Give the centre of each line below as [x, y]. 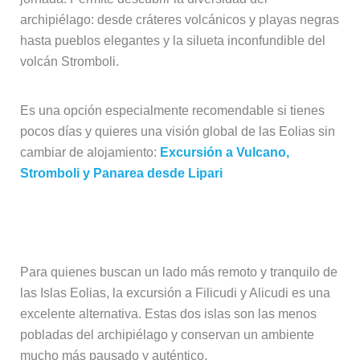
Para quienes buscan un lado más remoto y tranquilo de [178, 272]
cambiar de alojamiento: [90, 153]
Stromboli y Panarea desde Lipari [121, 174]
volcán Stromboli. [69, 62]
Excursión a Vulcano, [224, 153]
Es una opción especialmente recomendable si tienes [172, 111]
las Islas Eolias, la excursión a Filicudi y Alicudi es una [175, 293]
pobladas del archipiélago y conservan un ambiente [167, 335]
